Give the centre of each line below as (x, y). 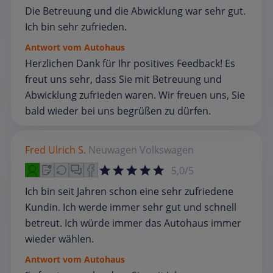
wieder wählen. (59, 239)
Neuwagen (113, 150)
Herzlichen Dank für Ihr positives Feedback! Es (130, 64)
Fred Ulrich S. (55, 150)
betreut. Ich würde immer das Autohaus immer (133, 223)
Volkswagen (167, 150)
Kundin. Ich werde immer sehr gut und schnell (131, 207)
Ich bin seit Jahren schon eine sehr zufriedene (129, 192)
